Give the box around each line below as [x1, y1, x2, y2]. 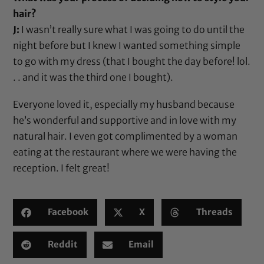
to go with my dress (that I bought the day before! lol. [13, 55, 251, 67]
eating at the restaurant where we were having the [13, 146, 237, 158]
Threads [196, 206, 233, 218]
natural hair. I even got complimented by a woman [13, 130, 238, 142]
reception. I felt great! [13, 161, 110, 174]
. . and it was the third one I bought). [13, 71, 174, 83]
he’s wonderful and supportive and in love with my [13, 114, 237, 126]
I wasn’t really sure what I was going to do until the [19, 23, 245, 35]
